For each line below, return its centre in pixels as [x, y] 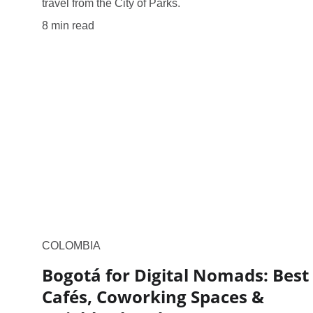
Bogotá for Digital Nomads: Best [175, 275]
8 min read [68, 25]
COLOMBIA [71, 245]
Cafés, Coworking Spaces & [153, 296]
